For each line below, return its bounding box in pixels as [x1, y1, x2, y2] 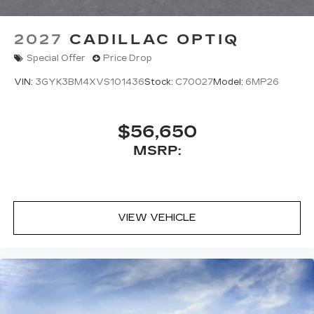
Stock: [144, 77, 175, 88]
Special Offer [27, 53, 86, 64]
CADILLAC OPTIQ [69, 30, 239, 48]
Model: [213, 77, 245, 88]
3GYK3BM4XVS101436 [35, 77, 144, 88]
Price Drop [103, 53, 152, 64]
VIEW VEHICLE [118, 212, 196, 224]
